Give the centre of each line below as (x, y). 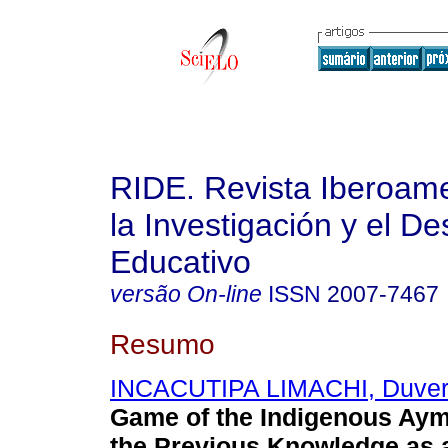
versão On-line (186, 294)
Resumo (162, 343)
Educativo (180, 262)
